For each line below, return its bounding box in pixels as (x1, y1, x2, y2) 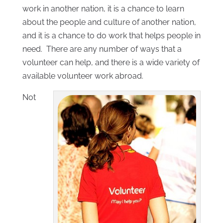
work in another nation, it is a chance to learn (22, 3, 184, 13)
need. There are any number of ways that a (22, 44, 182, 54)
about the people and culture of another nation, (22, 17, 196, 27)
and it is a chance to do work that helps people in (22, 30, 201, 40)
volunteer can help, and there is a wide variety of (22, 57, 200, 67)
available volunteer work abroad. (22, 71, 143, 81)
